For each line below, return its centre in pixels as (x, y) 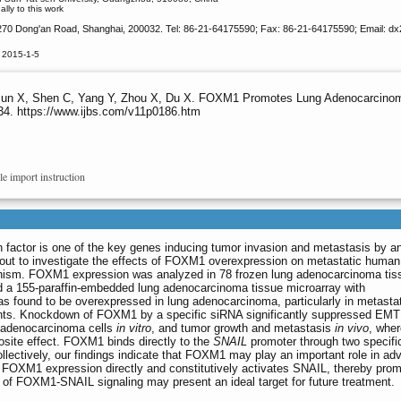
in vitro (134, 328)
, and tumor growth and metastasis (243, 328)
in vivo (352, 328)
